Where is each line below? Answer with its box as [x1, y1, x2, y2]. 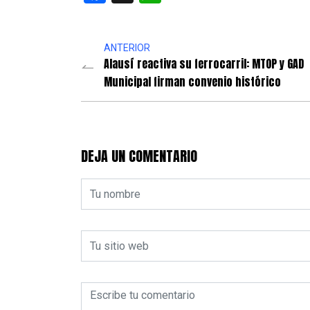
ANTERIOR [104, 42, 150, 54]
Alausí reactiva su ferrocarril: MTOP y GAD [104, 55, 304, 73]
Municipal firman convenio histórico [104, 73, 281, 91]
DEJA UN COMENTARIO [81, 145, 197, 167]
